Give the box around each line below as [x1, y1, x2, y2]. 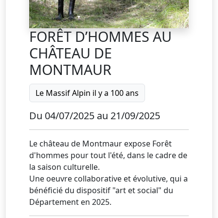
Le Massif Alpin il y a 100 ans [36, 88, 139, 98]
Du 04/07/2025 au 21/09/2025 [29, 109, 160, 122]
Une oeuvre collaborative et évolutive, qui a [29, 173, 188, 184]
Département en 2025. [29, 197, 111, 207]
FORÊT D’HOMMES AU [29, 27, 172, 46]
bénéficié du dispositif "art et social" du [29, 185, 173, 196]
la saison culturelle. [29, 162, 100, 172]
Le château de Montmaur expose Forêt [29, 138, 172, 149]
